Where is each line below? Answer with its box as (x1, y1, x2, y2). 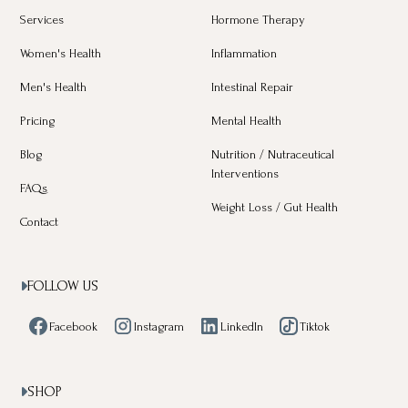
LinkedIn (220, 319, 264, 333)
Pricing (20, 114, 56, 128)
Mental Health (211, 114, 281, 128)
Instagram (134, 319, 185, 333)
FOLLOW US (27, 278, 99, 295)
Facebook (49, 319, 98, 333)
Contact (20, 215, 59, 229)
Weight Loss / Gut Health (211, 200, 338, 215)
